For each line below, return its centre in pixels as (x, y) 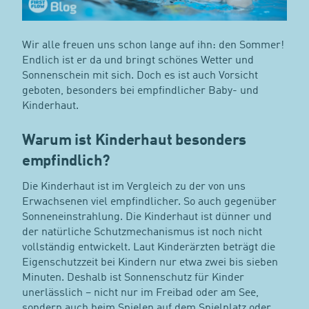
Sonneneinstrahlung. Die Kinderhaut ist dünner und (147, 217)
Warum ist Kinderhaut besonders (134, 141)
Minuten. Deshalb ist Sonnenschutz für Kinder (133, 278)
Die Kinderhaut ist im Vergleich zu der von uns (133, 187)
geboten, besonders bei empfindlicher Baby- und (140, 91)
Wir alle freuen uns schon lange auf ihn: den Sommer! (153, 45)
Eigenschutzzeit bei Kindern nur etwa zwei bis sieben (150, 262)
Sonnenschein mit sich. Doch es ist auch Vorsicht (140, 76)
